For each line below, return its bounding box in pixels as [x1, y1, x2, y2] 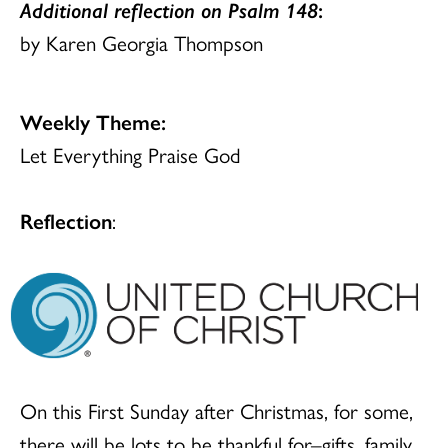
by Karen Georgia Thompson [20, 26, 263, 57]
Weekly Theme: [20, 105, 166, 136]
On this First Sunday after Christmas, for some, [20, 394, 413, 425]
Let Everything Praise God [20, 138, 241, 169]
